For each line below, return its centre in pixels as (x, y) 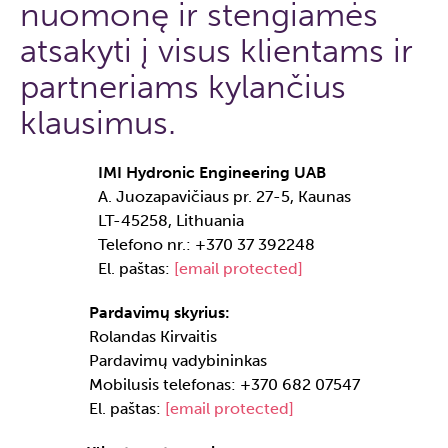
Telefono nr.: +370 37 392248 (206, 244)
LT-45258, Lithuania (170, 220)
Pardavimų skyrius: (159, 312)
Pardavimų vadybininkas (177, 360)
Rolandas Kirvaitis (152, 336)
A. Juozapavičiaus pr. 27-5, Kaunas (224, 196)
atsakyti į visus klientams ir (216, 51)
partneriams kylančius (183, 87)
